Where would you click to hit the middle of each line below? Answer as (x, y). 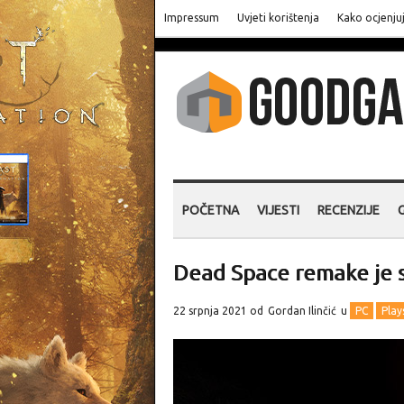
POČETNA (211, 210)
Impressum (192, 18)
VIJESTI (278, 210)
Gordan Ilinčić (302, 311)
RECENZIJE (349, 210)
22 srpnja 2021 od (220, 311)
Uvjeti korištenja (278, 18)
